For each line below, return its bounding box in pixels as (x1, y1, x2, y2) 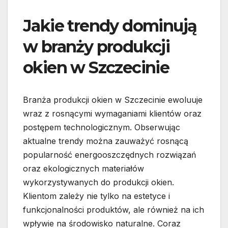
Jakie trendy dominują (23, 16, 197, 36)
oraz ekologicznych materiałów (23, 163, 144, 174)
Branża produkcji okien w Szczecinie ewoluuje (23, 95, 203, 105)
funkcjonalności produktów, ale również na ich (23, 205, 204, 215)
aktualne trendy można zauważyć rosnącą (23, 136, 188, 147)
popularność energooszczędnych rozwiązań (23, 150, 196, 160)
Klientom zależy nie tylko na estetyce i (23, 191, 170, 202)
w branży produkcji (23, 37, 170, 57)
